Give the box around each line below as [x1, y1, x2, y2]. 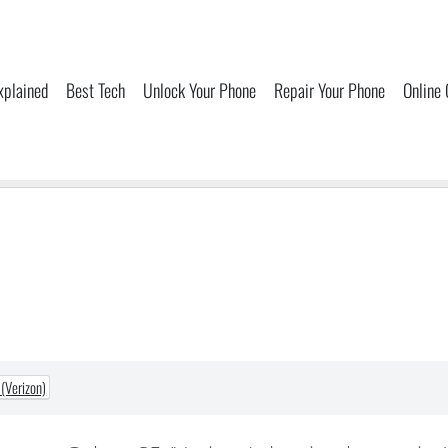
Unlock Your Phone [143, 77, 256, 103]
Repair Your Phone [274, 77, 385, 103]
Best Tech [66, 77, 125, 103]
